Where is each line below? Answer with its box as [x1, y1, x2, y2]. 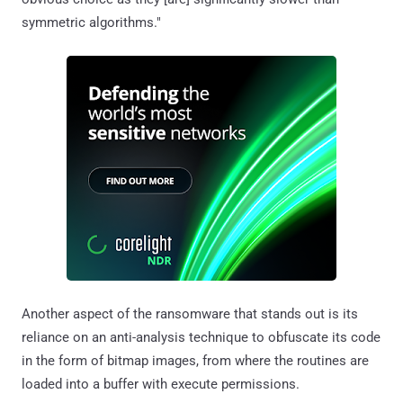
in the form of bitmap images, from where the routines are [22, 353, 369, 370]
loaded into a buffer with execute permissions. [22, 376, 300, 393]
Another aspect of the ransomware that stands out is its [22, 306, 358, 323]
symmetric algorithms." [22, 14, 161, 31]
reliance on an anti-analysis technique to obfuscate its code [22, 329, 381, 346]
